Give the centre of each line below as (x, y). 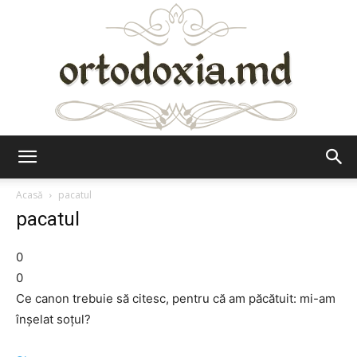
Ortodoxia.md (214, 170)
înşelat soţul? (53, 319)
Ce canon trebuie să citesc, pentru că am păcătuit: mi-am (176, 298)
